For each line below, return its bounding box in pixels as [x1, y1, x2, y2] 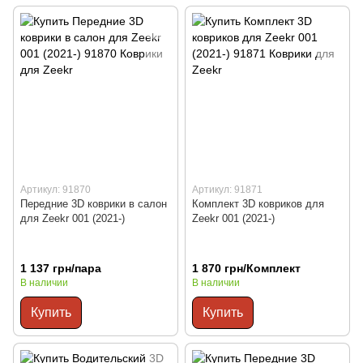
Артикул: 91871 [192, 184, 263, 196]
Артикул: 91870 [20, 184, 91, 196]
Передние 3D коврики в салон [20, 198, 167, 211]
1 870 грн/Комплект [192, 262, 301, 275]
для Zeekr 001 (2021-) [20, 212, 125, 225]
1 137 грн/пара [20, 262, 101, 275]
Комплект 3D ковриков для [192, 198, 324, 211]
